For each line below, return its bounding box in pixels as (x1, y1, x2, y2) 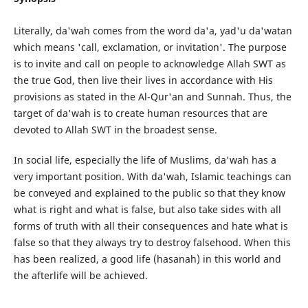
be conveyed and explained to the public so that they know (13, 186, 285, 200)
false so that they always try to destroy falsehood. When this (13, 236, 291, 250)
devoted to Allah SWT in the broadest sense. (13, 123, 217, 136)
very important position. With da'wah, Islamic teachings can (13, 170, 291, 184)
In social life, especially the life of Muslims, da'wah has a (13, 153, 276, 167)
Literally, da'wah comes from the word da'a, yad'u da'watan (13, 24, 292, 37)
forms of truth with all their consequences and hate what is (13, 219, 288, 233)
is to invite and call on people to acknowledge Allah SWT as (13, 57, 286, 70)
